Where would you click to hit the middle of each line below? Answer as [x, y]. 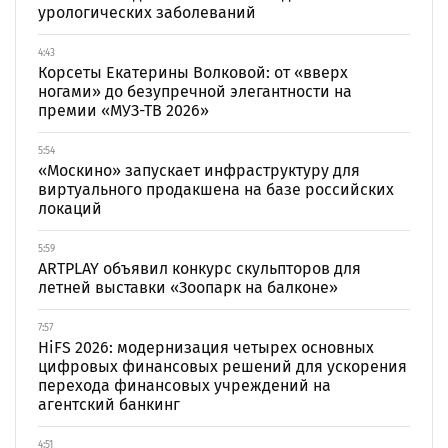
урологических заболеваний [147, 12]
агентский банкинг [109, 404]
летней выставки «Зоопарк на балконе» [188, 287]
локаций [70, 208]
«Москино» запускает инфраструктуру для [199, 170]
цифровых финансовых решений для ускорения [222, 366]
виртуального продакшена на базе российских [216, 189]
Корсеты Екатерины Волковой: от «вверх [193, 72]
